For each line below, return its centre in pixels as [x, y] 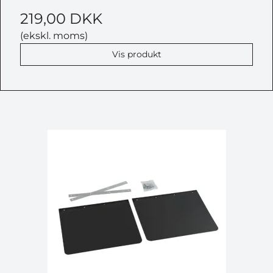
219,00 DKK [61, 19]
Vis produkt [136, 54]
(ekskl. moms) [54, 36]
